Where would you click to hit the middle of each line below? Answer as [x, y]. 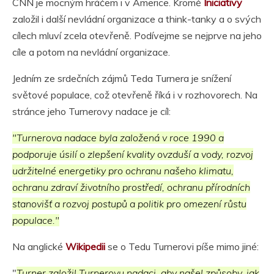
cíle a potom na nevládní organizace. [91, 52]
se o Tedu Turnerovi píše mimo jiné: [183, 246]
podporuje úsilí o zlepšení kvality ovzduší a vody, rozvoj [133, 154]
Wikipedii [87, 246]
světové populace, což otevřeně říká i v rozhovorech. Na [135, 94]
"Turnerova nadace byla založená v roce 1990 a [118, 137]
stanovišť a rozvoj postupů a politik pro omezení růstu [129, 203]
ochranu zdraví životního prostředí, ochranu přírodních [131, 187]
